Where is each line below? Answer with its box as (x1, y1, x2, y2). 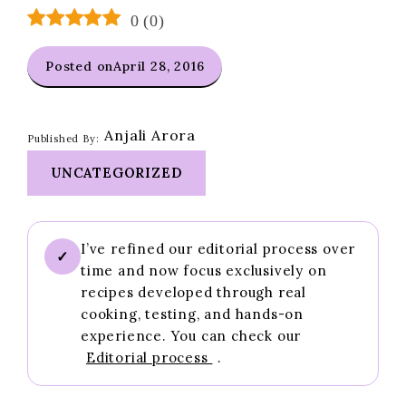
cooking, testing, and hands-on (81, 305, 304, 323)
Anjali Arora (104, 126, 197, 144)
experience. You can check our (81, 327, 302, 344)
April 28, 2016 (113, 58, 205, 74)
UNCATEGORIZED (51, 164, 183, 181)
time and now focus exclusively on (81, 262, 327, 279)
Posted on (45, 58, 114, 74)
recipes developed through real (81, 284, 307, 301)
